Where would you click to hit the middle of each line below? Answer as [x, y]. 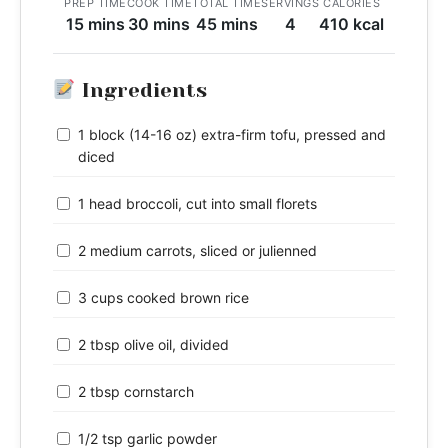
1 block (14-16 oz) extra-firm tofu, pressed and [232, 134]
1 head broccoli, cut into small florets [197, 203]
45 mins [226, 23]
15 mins [95, 23]
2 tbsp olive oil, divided [153, 344]
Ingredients [141, 90]
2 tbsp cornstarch [136, 391]
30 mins [159, 23]
